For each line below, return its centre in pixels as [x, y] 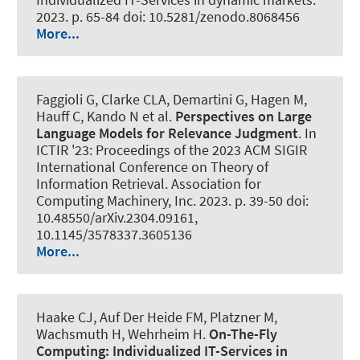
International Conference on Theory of [152, 166]
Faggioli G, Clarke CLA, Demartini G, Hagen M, [172, 99]
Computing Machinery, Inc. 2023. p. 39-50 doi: [172, 200]
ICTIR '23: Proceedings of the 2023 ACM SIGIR [172, 149]
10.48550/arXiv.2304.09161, [117, 217]
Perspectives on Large [243, 116]
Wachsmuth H [79, 334]
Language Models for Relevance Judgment [167, 133]
